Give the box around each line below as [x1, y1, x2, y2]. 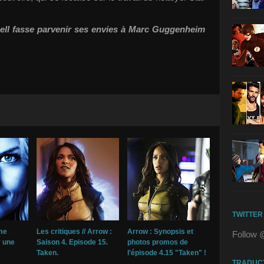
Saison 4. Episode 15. [37, 238, 108, 247]
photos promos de [127, 238, 188, 247]
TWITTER [232, 210, 263, 219]
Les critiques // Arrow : [37, 227, 112, 236]
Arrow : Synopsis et [127, 227, 193, 236]
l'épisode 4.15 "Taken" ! [127, 249, 206, 258]
